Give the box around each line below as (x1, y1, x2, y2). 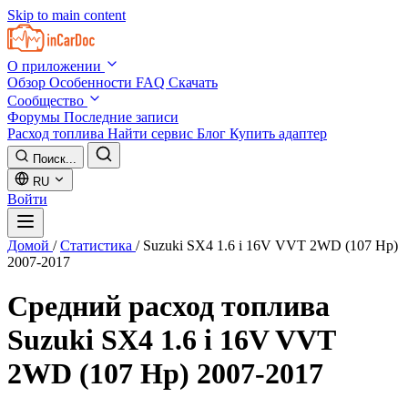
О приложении (7, 58, 105, 74)
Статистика (60, 238, 136, 253)
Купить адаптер (229, 126, 327, 141)
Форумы (7, 109, 64, 125)
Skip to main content (7, 7, 126, 23)
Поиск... (33, 152, 76, 166)
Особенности (49, 75, 136, 90)
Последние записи (64, 109, 178, 125)
